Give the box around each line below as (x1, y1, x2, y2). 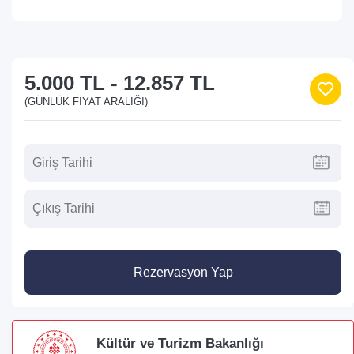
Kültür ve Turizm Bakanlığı (96, 336, 264, 352)
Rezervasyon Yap (133, 265, 233, 279)
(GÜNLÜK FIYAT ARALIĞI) (24, 95, 148, 107)
